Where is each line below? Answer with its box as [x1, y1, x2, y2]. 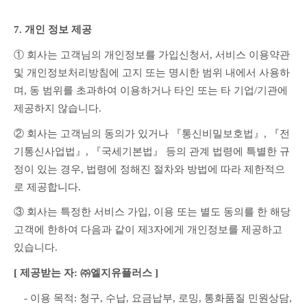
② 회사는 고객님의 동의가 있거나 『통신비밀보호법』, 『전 [14, 127, 290, 139]
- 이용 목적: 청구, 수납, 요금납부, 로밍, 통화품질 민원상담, [14, 292, 292, 304]
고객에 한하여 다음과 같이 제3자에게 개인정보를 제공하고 [14, 224, 282, 236]
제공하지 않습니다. [14, 102, 101, 114]
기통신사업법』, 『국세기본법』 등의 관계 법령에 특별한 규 [14, 145, 290, 157]
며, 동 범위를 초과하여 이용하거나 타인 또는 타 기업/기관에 [14, 84, 288, 96]
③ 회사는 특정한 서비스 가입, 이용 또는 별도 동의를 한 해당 [14, 206, 291, 218]
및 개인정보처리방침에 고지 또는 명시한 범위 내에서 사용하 [14, 66, 290, 78]
